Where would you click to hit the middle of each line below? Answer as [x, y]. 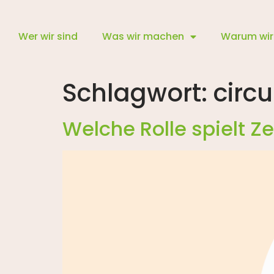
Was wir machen [143, 36]
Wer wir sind [48, 36]
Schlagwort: [138, 93]
